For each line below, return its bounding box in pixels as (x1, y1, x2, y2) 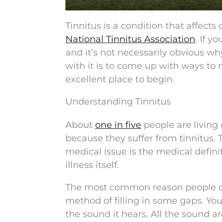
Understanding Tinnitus (65, 96, 171, 107)
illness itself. (65, 160, 119, 170)
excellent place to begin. (65, 74, 174, 85)
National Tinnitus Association (65, 34, 195, 45)
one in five (95, 119, 141, 130)
